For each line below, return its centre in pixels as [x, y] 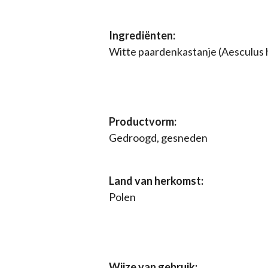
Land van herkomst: [156, 180]
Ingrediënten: [142, 35]
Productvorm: [143, 121]
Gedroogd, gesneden [158, 137]
